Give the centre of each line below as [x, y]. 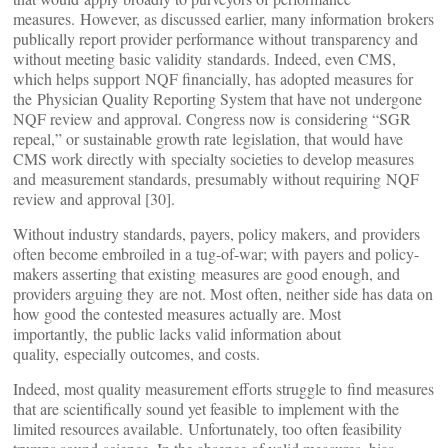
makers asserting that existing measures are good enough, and [206, 273]
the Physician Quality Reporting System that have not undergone [217, 98]
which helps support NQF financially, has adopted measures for [213, 78]
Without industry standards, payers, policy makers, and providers [216, 233]
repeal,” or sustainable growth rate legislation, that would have [208, 138]
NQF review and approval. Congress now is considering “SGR [212, 118]
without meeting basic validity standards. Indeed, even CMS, [204, 58]
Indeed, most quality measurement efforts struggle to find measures [223, 388]
